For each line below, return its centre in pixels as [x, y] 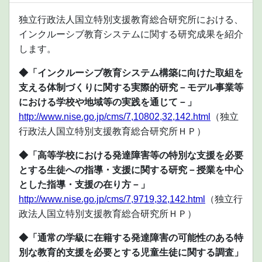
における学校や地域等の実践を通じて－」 [108, 102]
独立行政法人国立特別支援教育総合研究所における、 [131, 20]
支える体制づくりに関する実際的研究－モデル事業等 [131, 88]
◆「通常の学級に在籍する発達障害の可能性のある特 [131, 238]
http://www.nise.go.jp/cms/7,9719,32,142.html [112, 199]
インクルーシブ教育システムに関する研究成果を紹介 [131, 35]
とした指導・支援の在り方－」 [84, 185]
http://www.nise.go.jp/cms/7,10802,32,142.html [115, 117]
